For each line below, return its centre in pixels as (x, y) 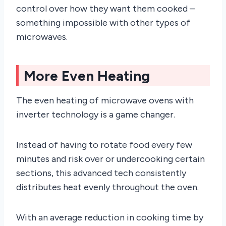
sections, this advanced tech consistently (101, 173)
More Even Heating (87, 75)
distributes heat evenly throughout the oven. (107, 187)
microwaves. (42, 37)
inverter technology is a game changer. (96, 114)
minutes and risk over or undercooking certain (110, 159)
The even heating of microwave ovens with (105, 100)
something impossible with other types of (103, 22)
